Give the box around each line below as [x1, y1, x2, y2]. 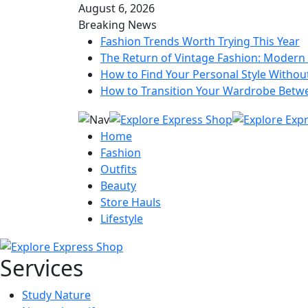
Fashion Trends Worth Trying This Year [100, 34, 300, 49]
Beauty [100, 177, 136, 193]
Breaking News [78, 17, 157, 32]
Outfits [100, 161, 137, 177]
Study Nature [22, 287, 91, 303]
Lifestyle [100, 210, 143, 226]
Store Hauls [100, 194, 161, 210]
